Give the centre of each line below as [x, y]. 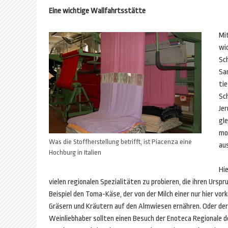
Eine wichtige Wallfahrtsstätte [97, 11]
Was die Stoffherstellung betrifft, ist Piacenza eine [120, 142]
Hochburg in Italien [75, 152]
